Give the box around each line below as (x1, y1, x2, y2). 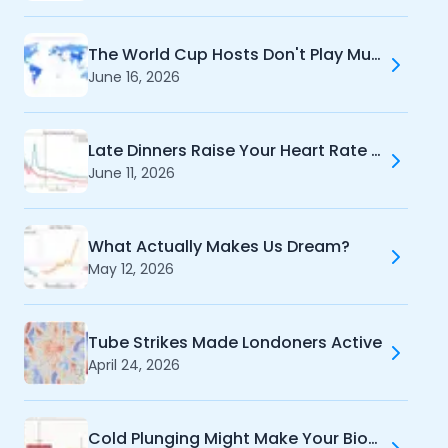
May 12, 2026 (88, 259, 174, 279)
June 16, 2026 (88, 67, 180, 87)
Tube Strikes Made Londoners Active (88, 331, 382, 354)
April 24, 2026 (88, 355, 180, 375)
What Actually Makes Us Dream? (88, 235, 350, 258)
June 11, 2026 (88, 163, 175, 183)
